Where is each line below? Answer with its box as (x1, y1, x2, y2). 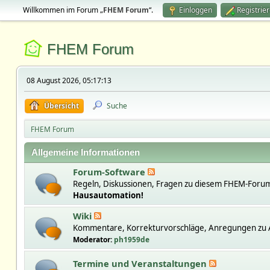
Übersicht (43, 101, 79, 111)
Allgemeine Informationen (31, 148, 140, 157)
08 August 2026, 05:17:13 (26, 75, 111, 86)
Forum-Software (72, 166, 148, 178)
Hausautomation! (72, 190, 143, 201)
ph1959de (113, 234, 149, 245)
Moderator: (72, 234, 114, 245)
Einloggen (178, 5, 212, 15)
